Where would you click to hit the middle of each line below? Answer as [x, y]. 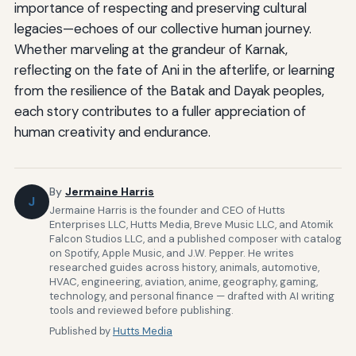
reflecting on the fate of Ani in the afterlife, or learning [174, 70]
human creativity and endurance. [112, 132]
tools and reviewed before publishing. [141, 310]
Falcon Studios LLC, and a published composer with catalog [195, 238]
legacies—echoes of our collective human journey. [163, 29]
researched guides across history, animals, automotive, [184, 267]
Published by [81, 331]
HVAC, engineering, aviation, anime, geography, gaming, [183, 281]
